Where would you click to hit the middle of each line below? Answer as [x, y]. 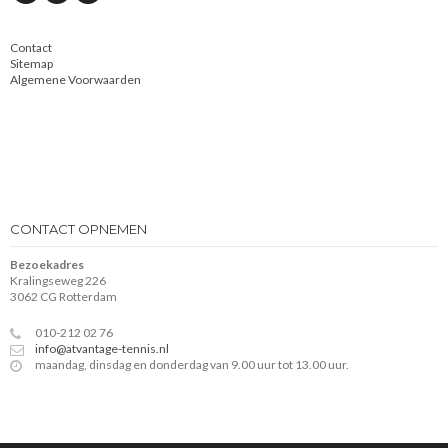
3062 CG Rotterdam [63, 297]
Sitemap [31, 64]
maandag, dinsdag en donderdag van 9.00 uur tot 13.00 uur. [192, 365]
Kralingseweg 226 [58, 281]
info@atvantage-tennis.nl [102, 349]
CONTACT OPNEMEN [78, 229]
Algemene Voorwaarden [75, 80]
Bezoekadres [47, 265]
